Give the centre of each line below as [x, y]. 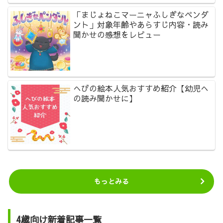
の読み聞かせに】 [105, 98]
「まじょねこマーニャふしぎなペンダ [141, 15]
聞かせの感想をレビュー [117, 35]
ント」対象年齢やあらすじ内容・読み [141, 25]
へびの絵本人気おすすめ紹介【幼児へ [141, 88]
